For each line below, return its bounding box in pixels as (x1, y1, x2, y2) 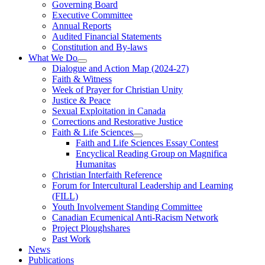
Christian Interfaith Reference (52, 170, 162, 180)
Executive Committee (52, 10, 132, 21)
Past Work (52, 234, 91, 244)
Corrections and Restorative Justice (52, 117, 183, 127)
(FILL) (52, 191, 78, 202)
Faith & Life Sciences (52, 127, 133, 138)
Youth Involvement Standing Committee (52, 202, 202, 212)
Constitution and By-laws (52, 42, 147, 53)
